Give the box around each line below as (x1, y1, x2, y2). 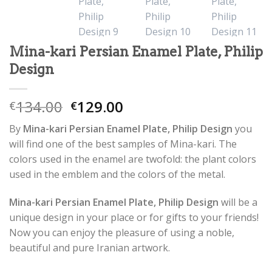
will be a (219, 195, 257, 209)
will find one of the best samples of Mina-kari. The (9, 137, 237, 151)
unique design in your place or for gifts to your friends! (9, 211, 259, 225)
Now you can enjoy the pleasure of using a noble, (9, 226, 234, 240)
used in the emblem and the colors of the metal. (9, 168, 225, 182)
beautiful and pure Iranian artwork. (9, 241, 170, 255)
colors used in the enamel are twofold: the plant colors (9, 152, 256, 166)
